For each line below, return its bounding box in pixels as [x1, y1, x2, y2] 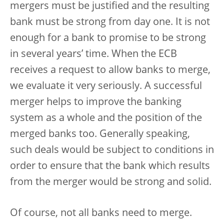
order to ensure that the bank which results [10, 161, 210, 171]
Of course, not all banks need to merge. [10, 208, 192, 218]
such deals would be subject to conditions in [10, 145, 214, 155]
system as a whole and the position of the [10, 113, 202, 123]
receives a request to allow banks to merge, [10, 65, 210, 75]
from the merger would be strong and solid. [10, 177, 211, 187]
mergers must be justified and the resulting [10, 1, 209, 11]
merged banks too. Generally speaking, [10, 129, 190, 139]
